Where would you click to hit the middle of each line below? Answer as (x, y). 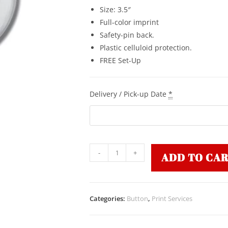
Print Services (172, 199)
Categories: (108, 199)
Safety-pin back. (127, 35)
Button (137, 199)
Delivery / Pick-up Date (128, 94)
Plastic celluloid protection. (146, 48)
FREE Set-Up (120, 61)
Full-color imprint (129, 22)
